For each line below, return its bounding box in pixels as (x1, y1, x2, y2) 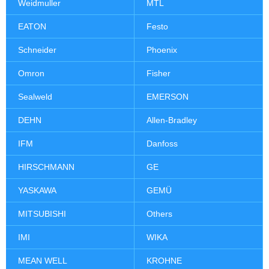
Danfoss (147, 139, 178, 149)
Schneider (18, 45, 56, 55)
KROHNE (147, 256, 182, 266)
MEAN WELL (18, 256, 67, 266)
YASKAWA (18, 186, 56, 196)
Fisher (147, 68, 171, 79)
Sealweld (18, 92, 52, 102)
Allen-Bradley (147, 115, 197, 125)
